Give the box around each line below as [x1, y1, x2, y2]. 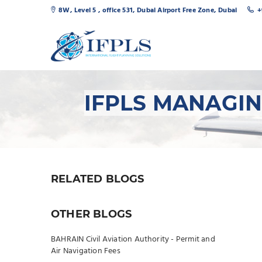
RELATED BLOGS [51, 173, 144, 185]
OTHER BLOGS [51, 208, 132, 220]
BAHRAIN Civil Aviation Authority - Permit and [51, 233, 215, 246]
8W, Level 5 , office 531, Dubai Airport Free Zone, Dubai [58, 5, 237, 16]
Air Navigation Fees [51, 244, 120, 258]
